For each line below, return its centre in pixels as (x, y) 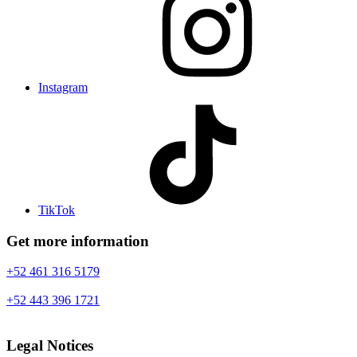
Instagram (63, 87)
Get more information (78, 241)
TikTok (57, 210)
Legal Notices (50, 345)
